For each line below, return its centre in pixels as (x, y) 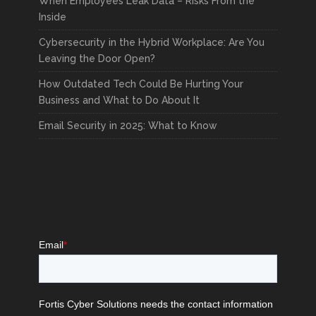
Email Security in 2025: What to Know (128, 126)
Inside (53, 17)
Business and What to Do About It (119, 100)
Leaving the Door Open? (97, 59)
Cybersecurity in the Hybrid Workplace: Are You (152, 42)
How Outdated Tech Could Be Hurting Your (141, 84)
